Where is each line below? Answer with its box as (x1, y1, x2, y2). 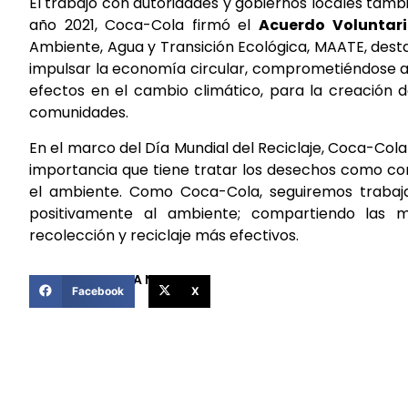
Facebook (71, 283, 124, 298)
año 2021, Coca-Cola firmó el (29, 15, 259, 36)
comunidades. (29, 102, 128, 124)
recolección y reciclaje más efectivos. (29, 224, 299, 246)
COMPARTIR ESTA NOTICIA (29, 270, 199, 289)
